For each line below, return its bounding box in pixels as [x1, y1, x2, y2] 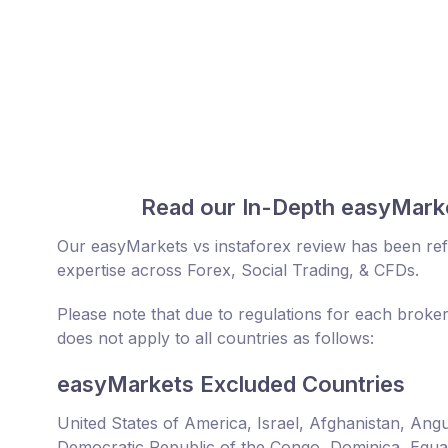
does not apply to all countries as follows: [57, 328, 374, 349]
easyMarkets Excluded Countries [57, 371, 405, 398]
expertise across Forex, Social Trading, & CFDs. [57, 260, 419, 281]
